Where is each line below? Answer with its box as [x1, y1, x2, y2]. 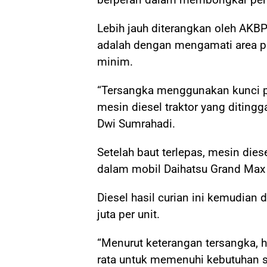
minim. [97, 54, 133, 69]
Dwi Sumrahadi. [97, 116, 175, 131]
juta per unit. [97, 207, 160, 221]
